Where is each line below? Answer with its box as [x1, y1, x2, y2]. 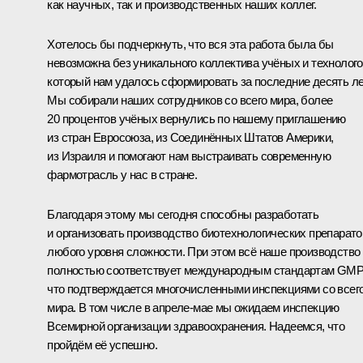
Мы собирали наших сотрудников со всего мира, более [47, 92, 333, 107]
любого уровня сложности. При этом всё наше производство [47, 244, 361, 258]
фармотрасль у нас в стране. [47, 167, 198, 181]
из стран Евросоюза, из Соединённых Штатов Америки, [47, 130, 334, 144]
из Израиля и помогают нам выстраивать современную [47, 148, 331, 163]
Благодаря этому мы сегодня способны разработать [47, 207, 319, 221]
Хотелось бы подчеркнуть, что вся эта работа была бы [47, 36, 334, 51]
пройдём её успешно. [47, 337, 157, 352]
